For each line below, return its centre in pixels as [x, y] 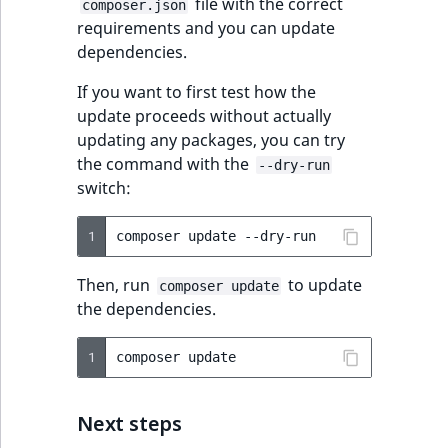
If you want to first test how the [196, 91]
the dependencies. [146, 308]
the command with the [165, 163]
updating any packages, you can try [211, 139]
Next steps [129, 423]
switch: [104, 187]
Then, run [115, 284]
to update [323, 284]
